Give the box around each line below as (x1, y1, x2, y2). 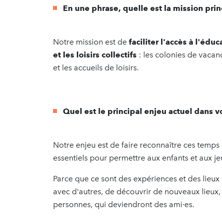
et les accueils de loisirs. (53, 62, 139, 72)
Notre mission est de (53, 37, 127, 47)
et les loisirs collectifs (53, 50, 137, 59)
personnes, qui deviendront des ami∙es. (53, 199, 196, 209)
